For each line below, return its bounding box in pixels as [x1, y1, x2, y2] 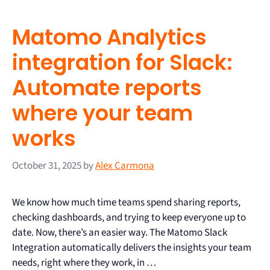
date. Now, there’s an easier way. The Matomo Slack [12, 225, 227, 240]
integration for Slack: [12, 48, 233, 78]
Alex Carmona [95, 158, 154, 173]
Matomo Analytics [12, 22, 207, 52]
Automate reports [12, 73, 202, 103]
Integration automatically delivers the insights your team [12, 240, 251, 255]
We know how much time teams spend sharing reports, [12, 195, 240, 210]
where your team [12, 98, 193, 128]
